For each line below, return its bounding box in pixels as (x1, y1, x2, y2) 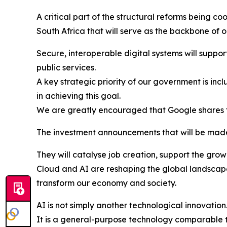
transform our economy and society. (36, 178, 176, 188)
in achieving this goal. (36, 91, 121, 101)
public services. (36, 62, 96, 73)
